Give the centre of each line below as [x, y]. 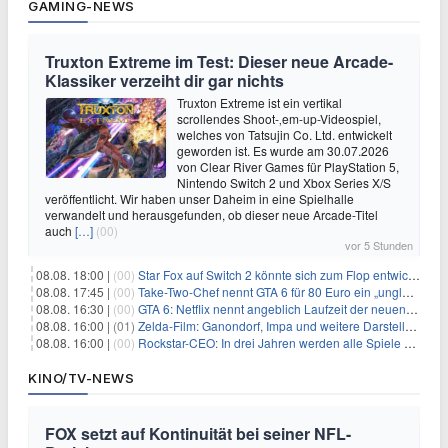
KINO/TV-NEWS [81, 378]
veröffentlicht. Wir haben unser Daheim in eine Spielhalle [199, 199]
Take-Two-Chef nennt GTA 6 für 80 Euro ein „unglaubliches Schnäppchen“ [270, 292]
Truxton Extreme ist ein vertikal [259, 103]
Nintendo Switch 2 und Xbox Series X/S [284, 183]
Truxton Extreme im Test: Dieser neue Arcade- [219, 62]
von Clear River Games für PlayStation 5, [288, 167]
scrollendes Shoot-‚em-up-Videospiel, [279, 119]
